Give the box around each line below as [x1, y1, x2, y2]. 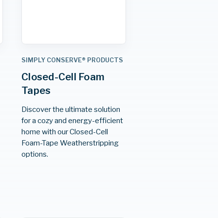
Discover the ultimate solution [21, 104, 121, 114]
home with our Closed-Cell [21, 127, 109, 136]
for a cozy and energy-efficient [21, 115, 124, 125]
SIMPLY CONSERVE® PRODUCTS [21, 56, 124, 64]
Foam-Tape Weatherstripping [21, 138, 119, 147]
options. [21, 149, 49, 159]
